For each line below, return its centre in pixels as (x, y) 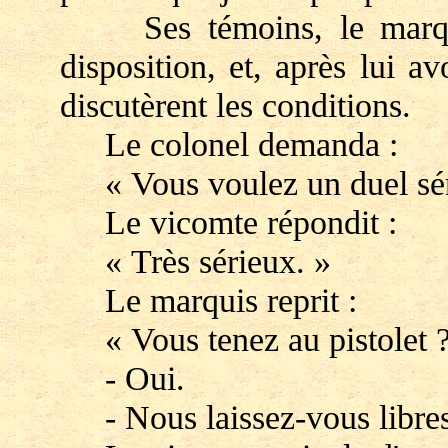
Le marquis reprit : (208, 300)
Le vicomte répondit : (228, 222)
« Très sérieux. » (195, 261)
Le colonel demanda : (228, 144)
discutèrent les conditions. (235, 105)
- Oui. (122, 378)
